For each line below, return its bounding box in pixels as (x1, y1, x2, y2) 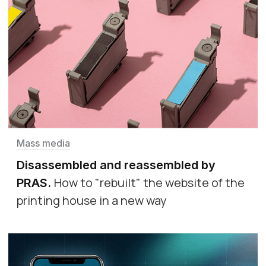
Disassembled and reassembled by (17, 157, 216, 172)
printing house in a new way (17, 192, 167, 208)
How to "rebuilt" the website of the (54, 174, 245, 191)
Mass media (17, 137, 70, 149)
